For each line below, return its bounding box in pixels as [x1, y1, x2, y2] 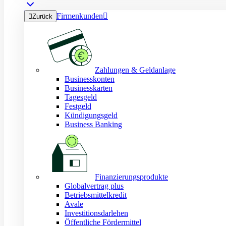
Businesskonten [65, 75, 115, 83]
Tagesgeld [65, 93, 97, 101]
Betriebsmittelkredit [65, 191, 127, 199]
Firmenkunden [56, 12, 103, 20]
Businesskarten [65, 84, 112, 92]
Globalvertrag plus [65, 182, 124, 190]
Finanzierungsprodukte [95, 173, 168, 181]
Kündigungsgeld [65, 111, 118, 120]
